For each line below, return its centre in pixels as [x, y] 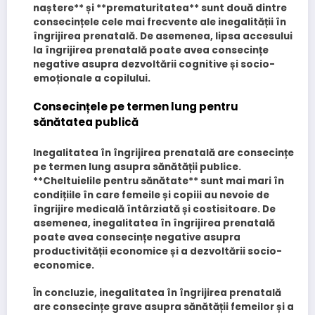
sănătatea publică [85, 122]
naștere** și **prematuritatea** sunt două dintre [160, 8]
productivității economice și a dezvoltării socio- [157, 251]
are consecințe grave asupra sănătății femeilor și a [163, 307]
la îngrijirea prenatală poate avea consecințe [150, 51]
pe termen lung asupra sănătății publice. [137, 167]
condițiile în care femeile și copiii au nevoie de [151, 195]
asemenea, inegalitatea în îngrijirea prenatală [154, 223]
